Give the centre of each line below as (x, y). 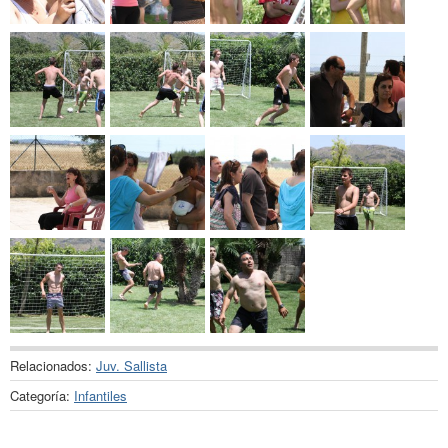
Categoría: (42, 395)
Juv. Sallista (131, 365)
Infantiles (100, 395)
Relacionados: (53, 365)
